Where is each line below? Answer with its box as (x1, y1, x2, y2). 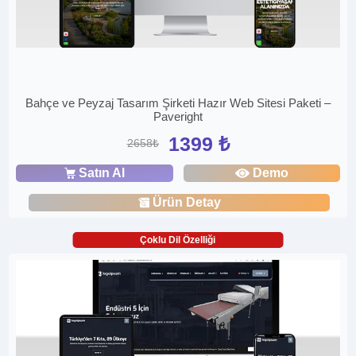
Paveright (153, 109, 203, 123)
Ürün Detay (152, 195, 221, 209)
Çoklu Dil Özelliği (140, 234, 216, 246)
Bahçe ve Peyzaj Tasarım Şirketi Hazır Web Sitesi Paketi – (25, 95, 331, 110)
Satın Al (78, 165, 125, 180)
